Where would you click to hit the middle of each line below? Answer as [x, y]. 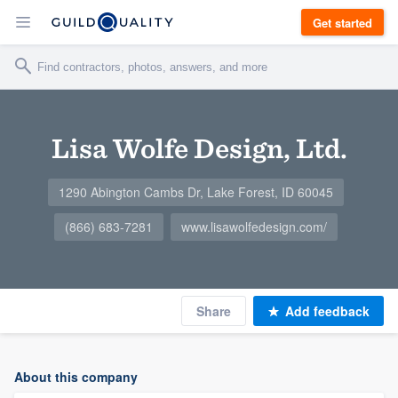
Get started [342, 22]
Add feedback [327, 311]
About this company [76, 377]
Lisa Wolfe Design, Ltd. [199, 148]
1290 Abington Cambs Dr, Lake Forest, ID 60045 [195, 192]
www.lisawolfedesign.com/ [254, 227]
